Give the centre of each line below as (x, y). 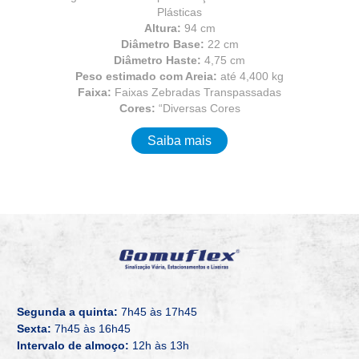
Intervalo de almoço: (73, 346)
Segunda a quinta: (67, 312)
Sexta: (34, 329)
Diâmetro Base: (164, 44)
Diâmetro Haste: (159, 60)
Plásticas (179, 12)
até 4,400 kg (252, 76)
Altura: (164, 28)
